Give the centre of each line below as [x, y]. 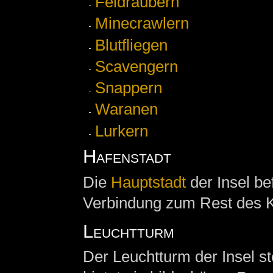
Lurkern [122, 131]
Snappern [129, 88]
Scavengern [136, 66]
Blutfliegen [131, 45]
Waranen [126, 109]
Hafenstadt [127, 156]
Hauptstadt [148, 182]
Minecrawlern [142, 23]
